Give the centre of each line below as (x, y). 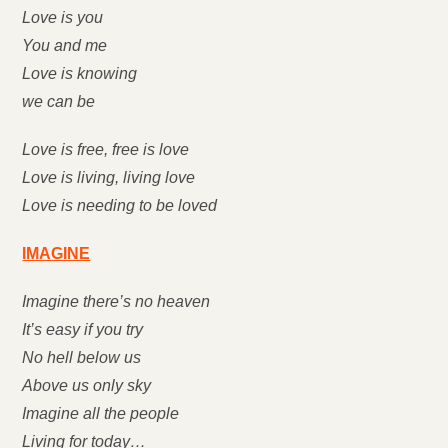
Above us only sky (87, 385)
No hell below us (82, 357)
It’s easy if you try (83, 329)
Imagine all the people (101, 413)
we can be (59, 101)
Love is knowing (80, 73)
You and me (65, 45)
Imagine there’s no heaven (116, 301)
